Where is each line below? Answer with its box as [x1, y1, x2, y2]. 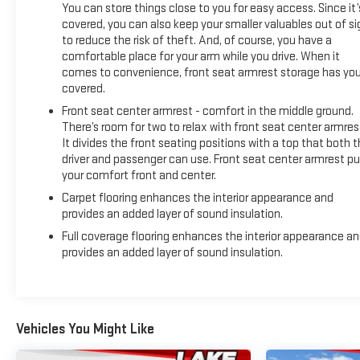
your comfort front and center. [61, 167, 216, 183]
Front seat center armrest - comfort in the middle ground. [61, 103, 354, 119]
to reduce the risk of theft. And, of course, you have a [61, 32, 332, 48]
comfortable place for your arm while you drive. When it [61, 48, 340, 64]
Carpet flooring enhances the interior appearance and [61, 190, 333, 206]
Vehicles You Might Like [16, 321, 154, 338]
